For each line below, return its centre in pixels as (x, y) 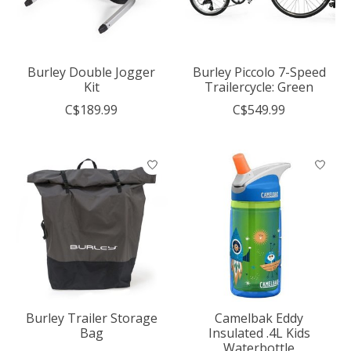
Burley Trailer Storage (91, 318)
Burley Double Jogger (92, 72)
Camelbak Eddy (259, 318)
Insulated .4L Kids (259, 333)
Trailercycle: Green (259, 87)
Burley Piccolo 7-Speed (259, 72)
